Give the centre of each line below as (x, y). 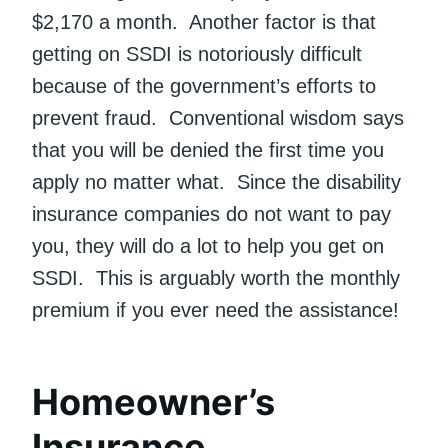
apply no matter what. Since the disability (216, 182)
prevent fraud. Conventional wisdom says (218, 118)
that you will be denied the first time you (208, 150)
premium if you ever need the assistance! (215, 310)
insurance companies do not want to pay (211, 214)
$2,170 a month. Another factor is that (204, 22)
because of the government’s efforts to (204, 86)
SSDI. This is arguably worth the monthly (216, 278)
